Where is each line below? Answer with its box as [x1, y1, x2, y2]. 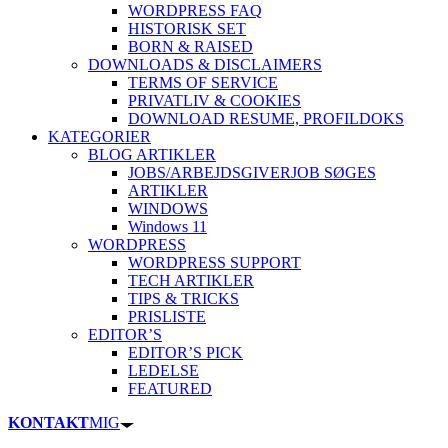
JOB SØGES [291, 163, 376, 181]
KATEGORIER [48, 127, 151, 145]
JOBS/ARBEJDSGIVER [128, 163, 291, 181]
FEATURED [128, 379, 212, 397]
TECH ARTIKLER [128, 271, 254, 289]
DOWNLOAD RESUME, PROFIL [128, 109, 359, 127]
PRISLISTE [128, 307, 206, 325]
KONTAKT [8, 413, 89, 431]
